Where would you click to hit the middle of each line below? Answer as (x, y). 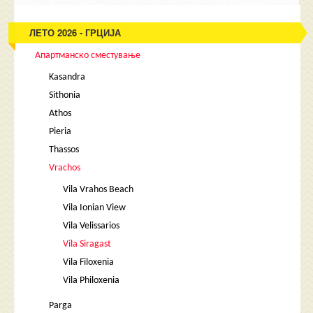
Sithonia (65, 95)
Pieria (60, 132)
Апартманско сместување (88, 56)
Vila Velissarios (92, 226)
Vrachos (65, 168)
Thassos (64, 150)
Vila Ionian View (95, 208)
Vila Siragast (87, 244)
